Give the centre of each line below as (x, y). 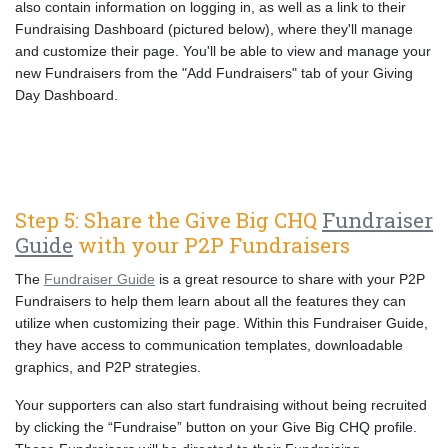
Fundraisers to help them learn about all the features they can (210, 301)
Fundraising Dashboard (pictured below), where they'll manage (214, 29)
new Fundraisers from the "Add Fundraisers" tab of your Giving (214, 73)
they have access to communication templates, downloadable (209, 345)
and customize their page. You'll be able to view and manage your (223, 51)
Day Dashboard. (68, 95)
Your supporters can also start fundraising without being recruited (221, 405)
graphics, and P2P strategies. (108, 367)
